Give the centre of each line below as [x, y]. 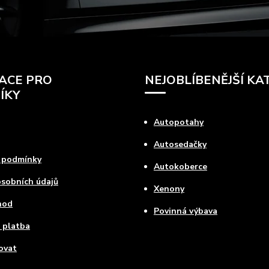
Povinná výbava [185, 211]
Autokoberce [180, 167]
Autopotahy [178, 122]
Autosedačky [180, 144]
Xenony [169, 189]
